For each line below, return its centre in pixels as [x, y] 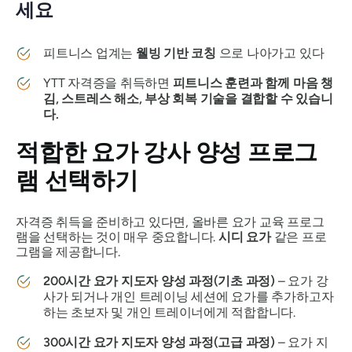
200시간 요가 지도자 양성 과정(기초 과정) [159, 281]
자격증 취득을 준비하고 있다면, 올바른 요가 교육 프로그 [170, 222]
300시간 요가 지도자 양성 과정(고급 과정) [159, 342]
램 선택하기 [77, 180]
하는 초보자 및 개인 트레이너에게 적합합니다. [169, 312]
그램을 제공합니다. [68, 252]
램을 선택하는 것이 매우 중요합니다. [117, 237]
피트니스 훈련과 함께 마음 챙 [253, 83]
